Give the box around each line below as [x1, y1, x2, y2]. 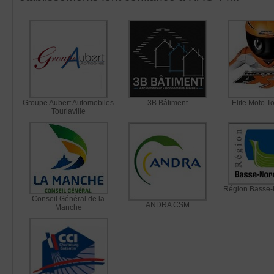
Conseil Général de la [32, 194, 105, 203]
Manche [55, 203, 82, 212]
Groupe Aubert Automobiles [23, 98, 114, 107]
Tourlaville [51, 107, 86, 116]
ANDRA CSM [146, 201, 190, 209]
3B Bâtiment [147, 98, 188, 107]
